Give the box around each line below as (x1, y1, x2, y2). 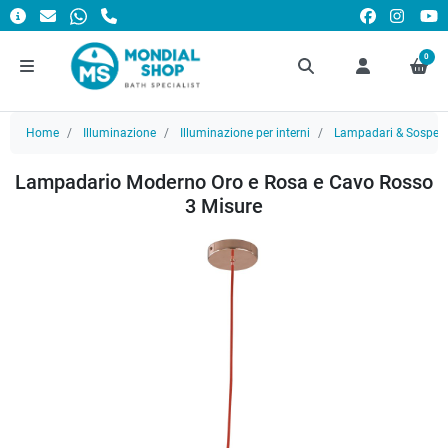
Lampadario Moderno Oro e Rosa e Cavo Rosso (15, 170, 433, 194)
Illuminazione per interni (180, 126, 310, 140)
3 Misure (185, 194, 263, 218)
